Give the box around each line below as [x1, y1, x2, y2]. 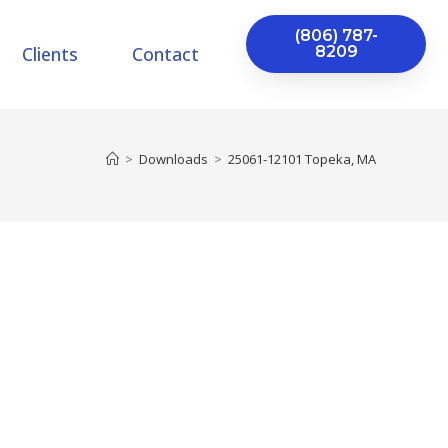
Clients [22, 42, 79, 67]
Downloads [139, 149, 208, 168]
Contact [132, 42, 200, 67]
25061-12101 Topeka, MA [228, 149, 376, 168]
